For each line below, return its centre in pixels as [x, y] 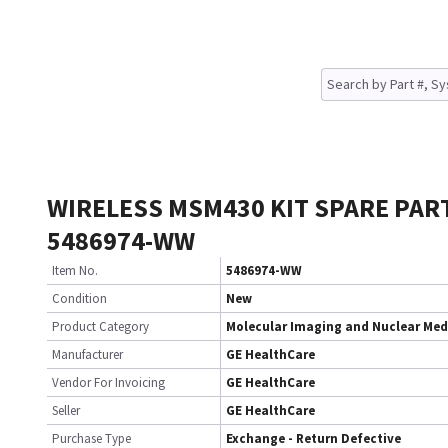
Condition [79, 298]
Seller [66, 410]
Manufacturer [87, 354]
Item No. [75, 270]
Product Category [100, 326]
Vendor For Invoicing [108, 382]
